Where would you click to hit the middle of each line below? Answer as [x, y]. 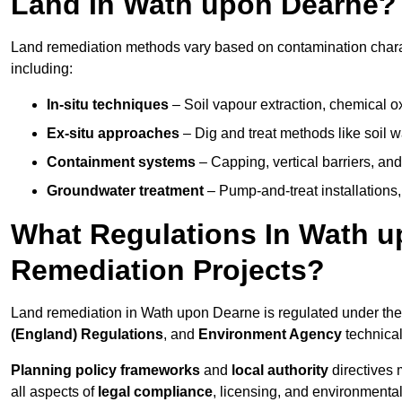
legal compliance [155, 392]
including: [42, 69]
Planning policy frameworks [105, 371]
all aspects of [54, 392]
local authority [280, 371]
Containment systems [121, 162]
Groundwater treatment [125, 191]
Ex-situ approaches [113, 134]
